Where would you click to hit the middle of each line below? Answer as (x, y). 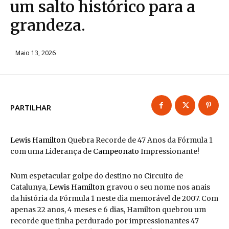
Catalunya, (30, 187)
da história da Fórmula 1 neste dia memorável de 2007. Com (114, 199)
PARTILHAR (31, 107)
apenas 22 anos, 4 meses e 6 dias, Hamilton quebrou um (108, 210)
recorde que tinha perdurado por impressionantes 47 (105, 221)
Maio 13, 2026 (36, 53)
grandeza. (48, 25)
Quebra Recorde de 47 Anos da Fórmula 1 (139, 140)
